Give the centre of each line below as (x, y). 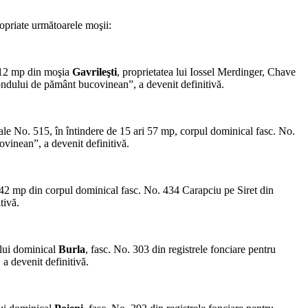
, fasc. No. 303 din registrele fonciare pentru (180, 250)
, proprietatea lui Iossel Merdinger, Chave (206, 72)
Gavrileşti (95, 72)
